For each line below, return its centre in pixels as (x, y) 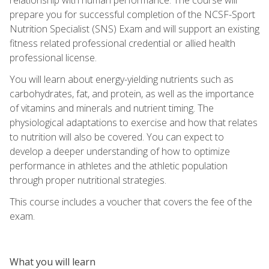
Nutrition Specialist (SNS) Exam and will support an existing (134, 29)
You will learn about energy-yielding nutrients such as (122, 79)
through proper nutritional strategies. (88, 180)
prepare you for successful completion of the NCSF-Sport (132, 14)
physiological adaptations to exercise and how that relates (134, 122)
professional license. (53, 57)
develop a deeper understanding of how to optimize (120, 151)
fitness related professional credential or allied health (122, 43)
